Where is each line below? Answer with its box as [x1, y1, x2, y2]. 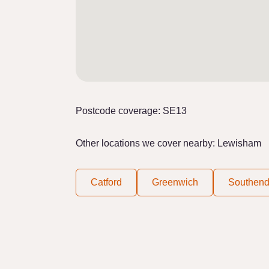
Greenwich [152, 177, 198, 187]
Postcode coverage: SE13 [76, 106, 187, 116]
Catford [91, 177, 122, 187]
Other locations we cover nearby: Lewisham [76, 138, 261, 148]
